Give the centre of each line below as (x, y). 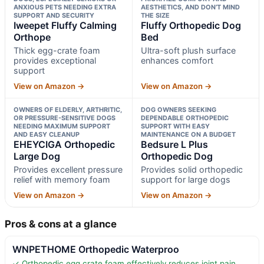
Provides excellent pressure (68, 170)
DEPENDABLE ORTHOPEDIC (184, 118)
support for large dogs (185, 180)
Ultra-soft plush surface (188, 51)
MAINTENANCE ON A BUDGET (188, 135)
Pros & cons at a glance (61, 224)
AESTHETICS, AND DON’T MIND (190, 7)
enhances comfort (177, 61)
